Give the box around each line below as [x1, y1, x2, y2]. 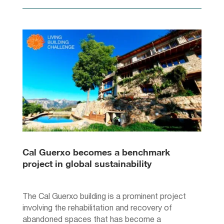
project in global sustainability [22, 157, 151, 169]
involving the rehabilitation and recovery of [22, 204, 172, 212]
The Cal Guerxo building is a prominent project [22, 193, 186, 200]
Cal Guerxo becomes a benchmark [22, 146, 170, 157]
